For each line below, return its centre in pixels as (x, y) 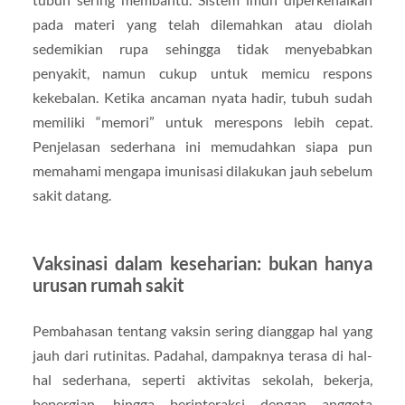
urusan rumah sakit (108, 285)
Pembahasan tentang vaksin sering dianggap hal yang (202, 331)
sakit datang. (71, 195)
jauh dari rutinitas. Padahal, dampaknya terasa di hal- (202, 355)
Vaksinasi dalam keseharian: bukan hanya (202, 264)
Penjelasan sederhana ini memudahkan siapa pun (202, 146)
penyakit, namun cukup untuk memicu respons (202, 73)
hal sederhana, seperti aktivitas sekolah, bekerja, (202, 380)
